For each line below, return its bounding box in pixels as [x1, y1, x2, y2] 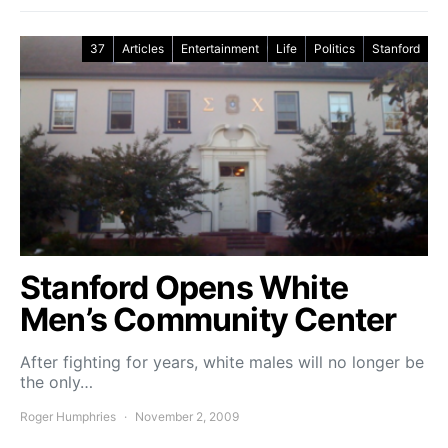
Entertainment [181, 41, 259, 56]
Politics [314, 41, 355, 56]
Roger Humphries [20, 409, 116, 424]
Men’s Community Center [20, 300, 397, 339]
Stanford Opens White [20, 268, 349, 307]
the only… [20, 372, 93, 392]
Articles [122, 41, 164, 56]
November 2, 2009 [135, 409, 239, 424]
